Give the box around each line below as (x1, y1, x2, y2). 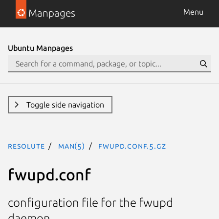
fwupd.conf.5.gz (98, 141, 166, 150)
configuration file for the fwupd (8, 196, 173, 210)
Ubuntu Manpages (8, 44, 73, 52)
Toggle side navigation (26, 100, 104, 109)
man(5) (58, 141, 85, 150)
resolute (8, 141, 45, 150)
